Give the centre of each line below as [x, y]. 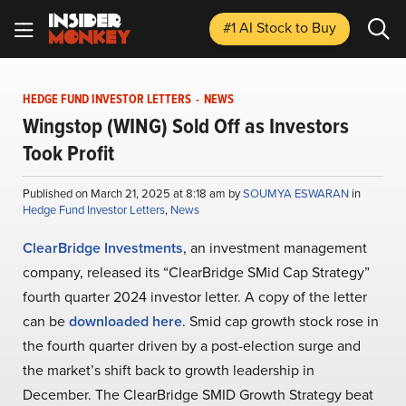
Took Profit [68, 153]
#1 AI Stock [259, 28]
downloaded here [126, 321]
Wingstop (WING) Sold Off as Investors [186, 126]
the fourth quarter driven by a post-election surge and [192, 346]
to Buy [316, 28]
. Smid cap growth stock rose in [280, 321]
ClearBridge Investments [103, 248]
